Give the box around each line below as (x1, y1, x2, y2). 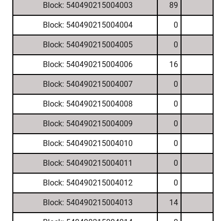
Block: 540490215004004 (42, 20, 133, 30)
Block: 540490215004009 (42, 119, 133, 128)
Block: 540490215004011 (42, 158, 133, 168)
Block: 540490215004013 (42, 198, 133, 207)
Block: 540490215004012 (42, 178, 133, 187)
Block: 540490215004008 (42, 99, 133, 109)
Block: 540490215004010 (42, 139, 133, 148)
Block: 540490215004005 (42, 40, 133, 49)
